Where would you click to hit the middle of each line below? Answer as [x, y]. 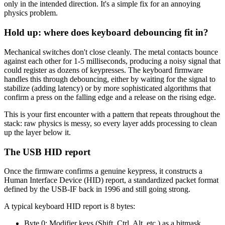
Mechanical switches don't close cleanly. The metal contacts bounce [111, 52]
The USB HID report [47, 152]
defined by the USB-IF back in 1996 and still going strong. [97, 189]
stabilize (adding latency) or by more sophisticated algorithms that [107, 88]
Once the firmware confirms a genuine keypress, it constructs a [103, 171]
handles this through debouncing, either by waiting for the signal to [110, 79]
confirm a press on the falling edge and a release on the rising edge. [110, 97]
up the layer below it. [37, 132]
